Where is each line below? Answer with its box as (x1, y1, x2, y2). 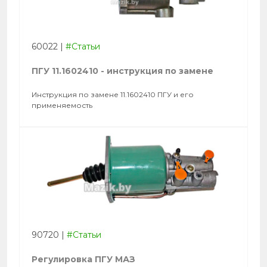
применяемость (32, 101, 92, 110)
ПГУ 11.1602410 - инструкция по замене (32, 66, 213, 76)
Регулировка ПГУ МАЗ (32, 254, 135, 265)
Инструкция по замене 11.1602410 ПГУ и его (32, 90, 194, 99)
